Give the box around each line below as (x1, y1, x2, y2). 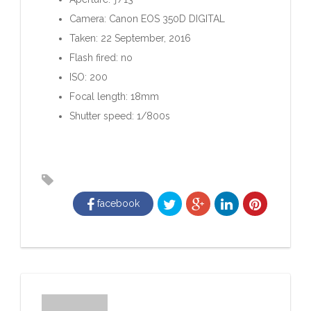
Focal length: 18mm (69, 91, 159, 103)
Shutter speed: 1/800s (69, 110, 170, 122)
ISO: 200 (69, 72, 108, 83)
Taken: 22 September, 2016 (69, 33, 191, 44)
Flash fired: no (69, 52, 133, 64)
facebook (94, 198, 140, 210)
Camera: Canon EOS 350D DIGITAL (69, 13, 225, 25)
